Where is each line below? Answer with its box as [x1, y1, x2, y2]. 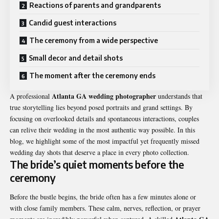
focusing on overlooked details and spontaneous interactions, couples [10, 113, 199, 123]
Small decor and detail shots [29, 53, 123, 62]
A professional [10, 91, 52, 101]
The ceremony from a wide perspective [29, 36, 158, 44]
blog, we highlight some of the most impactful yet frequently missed [10, 136, 199, 146]
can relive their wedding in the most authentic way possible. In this [10, 125, 195, 134]
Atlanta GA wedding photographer [52, 90, 156, 101]
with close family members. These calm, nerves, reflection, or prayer [10, 203, 200, 213]
